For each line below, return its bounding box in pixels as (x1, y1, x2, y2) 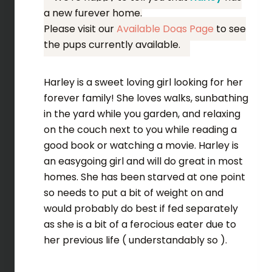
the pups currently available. (43, 38, 180, 52)
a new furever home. (43, 6, 142, 21)
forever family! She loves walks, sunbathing (43, 91, 248, 106)
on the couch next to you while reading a (43, 123, 237, 137)
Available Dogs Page (116, 22, 214, 36)
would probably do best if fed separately (43, 202, 238, 216)
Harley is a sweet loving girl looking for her (43, 75, 243, 90)
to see (213, 22, 246, 36)
